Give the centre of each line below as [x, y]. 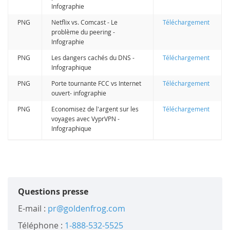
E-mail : [33, 208]
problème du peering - [83, 32]
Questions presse [53, 191]
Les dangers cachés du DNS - [93, 57]
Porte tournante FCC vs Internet [97, 83]
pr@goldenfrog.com [87, 208]
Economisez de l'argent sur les [95, 109]
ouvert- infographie [79, 93]
